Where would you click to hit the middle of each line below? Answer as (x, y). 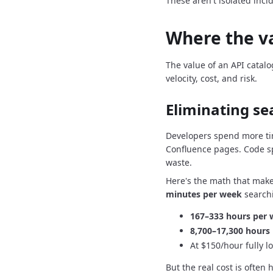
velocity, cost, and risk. (211, 78)
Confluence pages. (204, 149)
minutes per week (204, 194)
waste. (179, 162)
